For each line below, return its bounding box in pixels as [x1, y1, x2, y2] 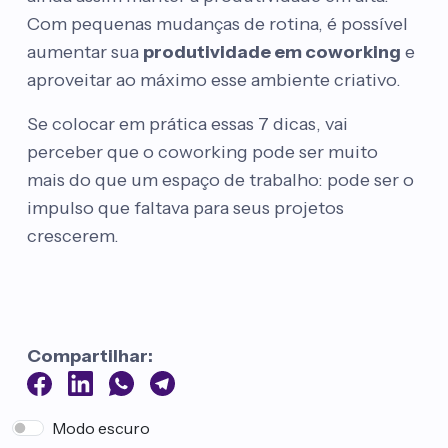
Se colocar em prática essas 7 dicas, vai [26, 113, 348, 135]
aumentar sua [26, 41, 143, 63]
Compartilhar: [26, 345, 153, 367]
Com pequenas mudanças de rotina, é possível [26, 13, 408, 35]
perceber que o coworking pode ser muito [26, 141, 378, 163]
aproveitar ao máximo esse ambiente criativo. [26, 69, 401, 91]
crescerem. [26, 225, 119, 247]
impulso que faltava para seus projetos [26, 197, 344, 219]
